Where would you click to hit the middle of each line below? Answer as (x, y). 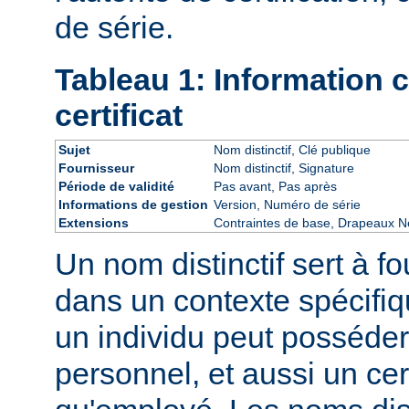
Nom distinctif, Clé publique (292, 149)
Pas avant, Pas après (275, 186)
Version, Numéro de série (287, 204)
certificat (119, 115)
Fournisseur (96, 168)
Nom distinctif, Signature (283, 168)
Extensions (93, 222)
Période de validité (116, 186)
